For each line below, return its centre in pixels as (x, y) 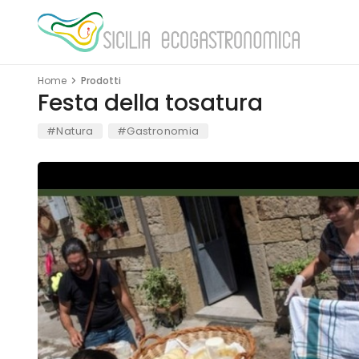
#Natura (70, 131)
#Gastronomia (158, 131)
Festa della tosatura (150, 103)
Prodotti (101, 81)
